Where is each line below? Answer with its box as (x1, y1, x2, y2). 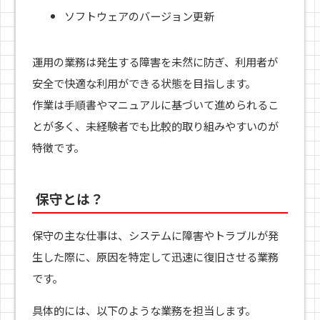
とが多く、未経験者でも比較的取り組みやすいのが (31, 117, 279, 134)
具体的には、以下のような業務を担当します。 (31, 302, 256, 319)
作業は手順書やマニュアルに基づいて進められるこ (31, 96, 279, 112)
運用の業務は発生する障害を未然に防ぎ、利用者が (31, 53, 278, 69)
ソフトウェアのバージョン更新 (64, 7, 215, 24)
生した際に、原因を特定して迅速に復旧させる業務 (31, 248, 279, 264)
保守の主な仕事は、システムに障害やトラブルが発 (31, 226, 279, 243)
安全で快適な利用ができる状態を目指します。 (31, 74, 256, 91)
